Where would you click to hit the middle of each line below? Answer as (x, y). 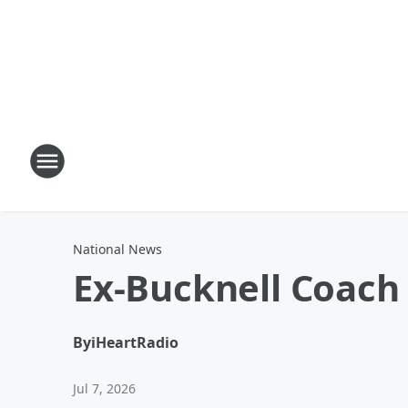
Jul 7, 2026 (104, 388)
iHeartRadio (135, 342)
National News (117, 249)
